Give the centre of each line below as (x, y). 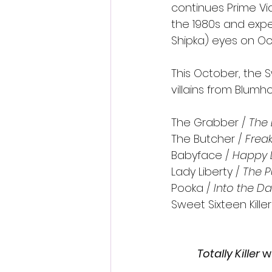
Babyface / (202, 155)
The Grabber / (209, 122)
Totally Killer (229, 253)
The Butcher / (208, 138)
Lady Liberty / (207, 171)
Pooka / (192, 188)
